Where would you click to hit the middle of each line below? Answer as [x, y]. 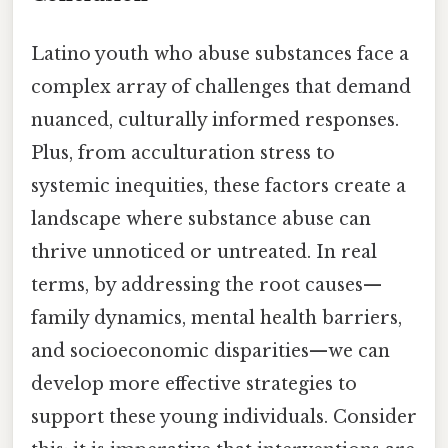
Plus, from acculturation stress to [183, 152]
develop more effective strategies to [194, 383]
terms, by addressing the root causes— [206, 284]
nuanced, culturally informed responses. [215, 119]
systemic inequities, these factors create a [218, 185]
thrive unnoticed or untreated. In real [204, 251]
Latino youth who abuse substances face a [220, 53]
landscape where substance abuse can [201, 218]
